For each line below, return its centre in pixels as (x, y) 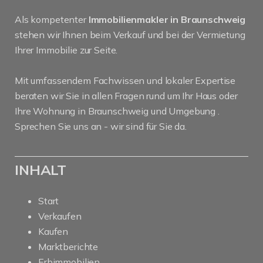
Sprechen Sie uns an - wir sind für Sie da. (101, 126)
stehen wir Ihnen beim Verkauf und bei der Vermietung (130, 35)
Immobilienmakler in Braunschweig (167, 19)
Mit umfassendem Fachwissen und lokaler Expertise (125, 80)
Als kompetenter (52, 19)
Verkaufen (60, 216)
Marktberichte (68, 247)
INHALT (41, 170)
